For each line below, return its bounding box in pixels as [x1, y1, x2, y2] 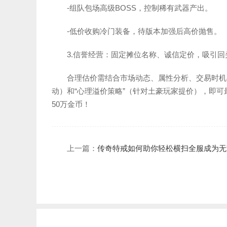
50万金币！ [52, 100, 90, 108]
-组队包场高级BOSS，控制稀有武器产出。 [67, 4, 212, 12]
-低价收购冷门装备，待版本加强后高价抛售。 [67, 27, 221, 35]
